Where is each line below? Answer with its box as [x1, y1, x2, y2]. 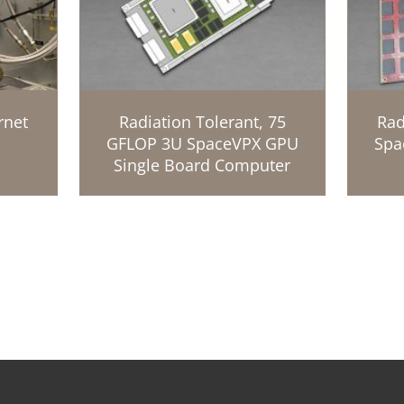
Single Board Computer [114, 154, 290, 177]
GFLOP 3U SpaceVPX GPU [106, 133, 298, 155]
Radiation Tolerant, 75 [118, 111, 286, 133]
